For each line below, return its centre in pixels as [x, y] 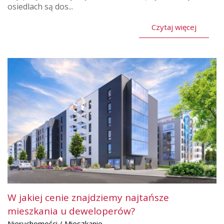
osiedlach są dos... [40, 7]
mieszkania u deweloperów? [72, 211]
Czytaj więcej [174, 27]
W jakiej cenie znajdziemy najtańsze [88, 198]
